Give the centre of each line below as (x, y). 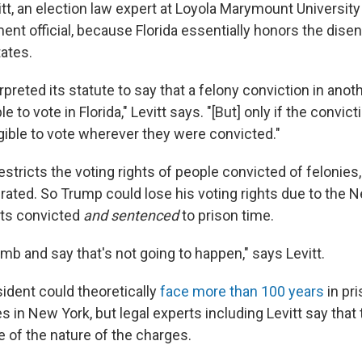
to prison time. (226, 215)
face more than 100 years (242, 291)
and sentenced (131, 215)
